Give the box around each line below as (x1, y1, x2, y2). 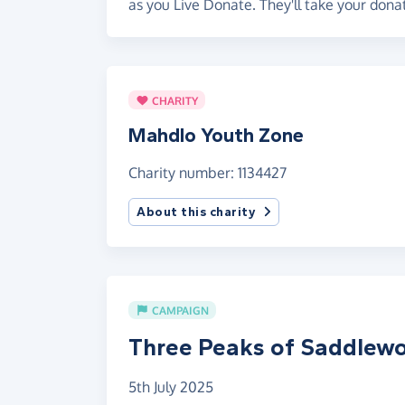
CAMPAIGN (148, 303, 209, 317)
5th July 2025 (128, 378, 213, 397)
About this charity (137, 204, 256, 221)
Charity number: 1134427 (128, 164, 287, 183)
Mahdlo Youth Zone (128, 124, 304, 148)
